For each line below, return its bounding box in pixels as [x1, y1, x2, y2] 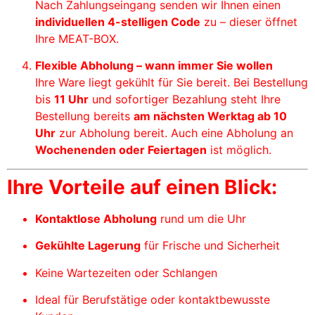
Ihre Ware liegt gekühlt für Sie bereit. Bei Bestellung [35, 75, 308, 90]
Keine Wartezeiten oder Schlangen [35, 265, 217, 280]
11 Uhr [54, 92, 89, 107]
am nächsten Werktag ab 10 [134, 109, 287, 124]
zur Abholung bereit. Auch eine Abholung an [56, 126, 293, 141]
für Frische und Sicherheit [141, 238, 280, 253]
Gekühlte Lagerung [35, 238, 141, 253]
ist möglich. [207, 143, 271, 157]
